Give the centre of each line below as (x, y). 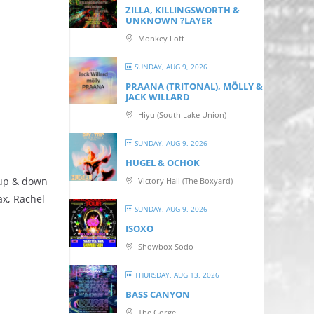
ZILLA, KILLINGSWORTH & (183, 10)
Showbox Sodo (165, 246)
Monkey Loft (161, 38)
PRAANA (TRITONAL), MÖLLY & (194, 86)
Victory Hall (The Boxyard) (185, 180)
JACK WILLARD (158, 97)
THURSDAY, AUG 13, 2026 (176, 275)
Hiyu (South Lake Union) (182, 115)
